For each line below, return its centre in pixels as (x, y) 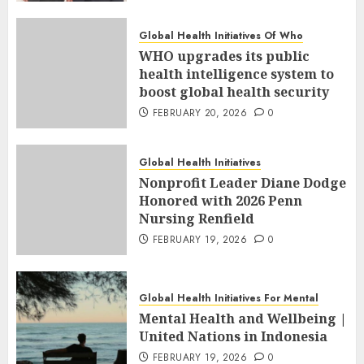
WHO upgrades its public (224, 56)
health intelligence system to (236, 74)
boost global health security (234, 91)
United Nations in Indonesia (233, 336)
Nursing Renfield (197, 218)
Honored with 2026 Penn (221, 200)
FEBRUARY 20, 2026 (199, 113)
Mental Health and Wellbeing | (243, 318)
